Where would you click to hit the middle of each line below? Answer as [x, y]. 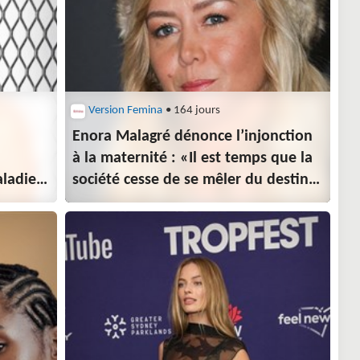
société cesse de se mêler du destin [191, 180]
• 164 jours [192, 111]
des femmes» [117, 202]
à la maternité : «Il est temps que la [193, 159]
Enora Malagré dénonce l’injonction [193, 137]
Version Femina [126, 111]
